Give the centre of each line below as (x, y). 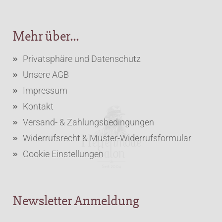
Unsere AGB (46, 75)
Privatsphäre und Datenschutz (82, 59)
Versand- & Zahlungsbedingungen (89, 122)
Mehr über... (46, 36)
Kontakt (38, 106)
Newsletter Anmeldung (76, 201)
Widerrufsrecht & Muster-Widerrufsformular (107, 138)
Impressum (45, 90)
